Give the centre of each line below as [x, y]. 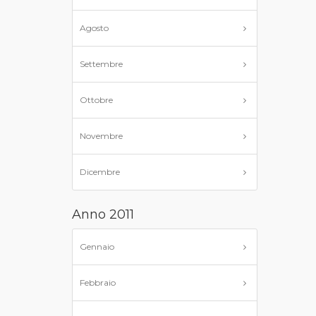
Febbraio [98, 282]
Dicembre [100, 172]
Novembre [101, 136]
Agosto [94, 28]
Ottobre [96, 100]
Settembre [101, 64]
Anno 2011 [103, 214]
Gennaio [97, 247]
